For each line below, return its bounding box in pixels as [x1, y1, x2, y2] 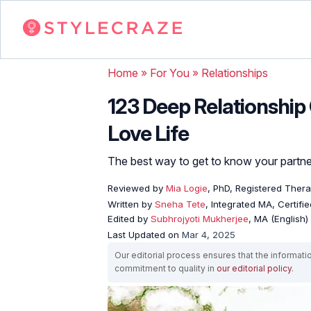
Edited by [108, 212, 151, 224]
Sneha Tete [155, 198, 205, 210]
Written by [108, 198, 155, 210]
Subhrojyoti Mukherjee [151, 212, 249, 224]
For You [150, 65, 190, 80]
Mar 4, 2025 [182, 228, 235, 240]
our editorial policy [217, 262, 292, 274]
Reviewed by [108, 182, 163, 194]
